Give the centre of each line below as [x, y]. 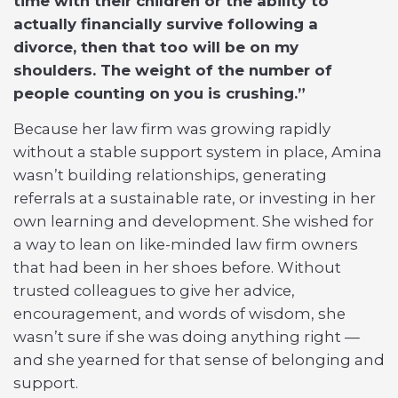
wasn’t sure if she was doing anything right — [187, 337]
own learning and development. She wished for [194, 221]
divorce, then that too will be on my [156, 47]
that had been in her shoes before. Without [177, 267]
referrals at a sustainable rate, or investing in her [195, 198]
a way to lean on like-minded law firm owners [186, 244]
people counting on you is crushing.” [159, 93]
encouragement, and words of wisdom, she [179, 314]
